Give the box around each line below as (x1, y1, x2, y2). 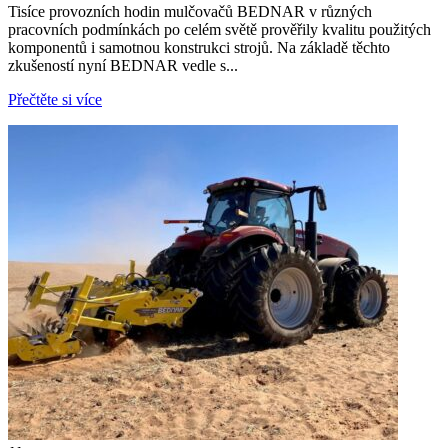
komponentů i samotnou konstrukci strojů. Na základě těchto (8, 39, 390, 57)
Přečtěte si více (8, 91, 102, 109)
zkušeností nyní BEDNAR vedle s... (8, 57, 238, 75)
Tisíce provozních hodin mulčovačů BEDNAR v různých (8, 3, 372, 21)
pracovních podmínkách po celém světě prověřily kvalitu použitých (8, 21, 431, 39)
